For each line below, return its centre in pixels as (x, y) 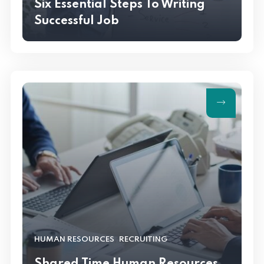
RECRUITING (143, 240)
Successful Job (77, 22)
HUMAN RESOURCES (74, 240)
